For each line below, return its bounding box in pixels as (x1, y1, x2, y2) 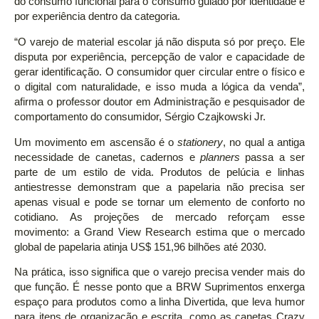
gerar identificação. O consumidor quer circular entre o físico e (14, 66, 305, 78)
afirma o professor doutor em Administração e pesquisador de (14, 95, 305, 108)
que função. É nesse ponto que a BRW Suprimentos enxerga (14, 281, 305, 293)
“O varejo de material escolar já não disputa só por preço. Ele (14, 36, 305, 48)
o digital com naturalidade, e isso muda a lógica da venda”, (14, 80, 305, 93)
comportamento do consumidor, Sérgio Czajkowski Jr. (14, 110, 266, 122)
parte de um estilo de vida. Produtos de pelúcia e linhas (14, 166, 305, 178)
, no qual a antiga (223, 136, 305, 148)
